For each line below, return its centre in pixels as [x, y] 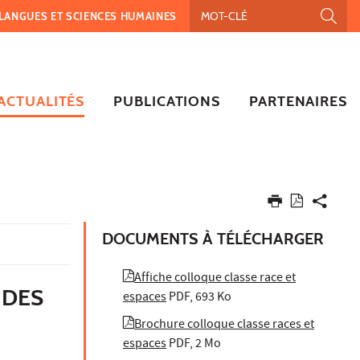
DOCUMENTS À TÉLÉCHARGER [213, 238]
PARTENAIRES [298, 101]
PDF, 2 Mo [195, 344]
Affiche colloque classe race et [215, 278]
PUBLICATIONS [167, 101]
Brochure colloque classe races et [224, 325]
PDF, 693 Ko [200, 298]
